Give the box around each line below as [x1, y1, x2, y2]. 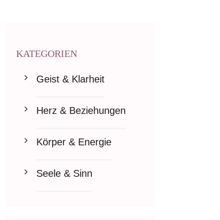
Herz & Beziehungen [36, 105, 126, 116]
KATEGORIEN [16, 48, 77, 59]
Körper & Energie [36, 137, 111, 147]
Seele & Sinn [36, 168, 92, 179]
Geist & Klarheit [36, 74, 105, 84]
